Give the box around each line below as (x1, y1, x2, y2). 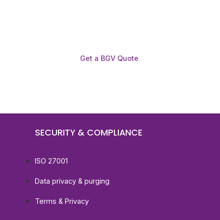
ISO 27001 (35, 157, 68, 165)
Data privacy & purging (35, 177, 110, 186)
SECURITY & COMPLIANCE (35, 127, 142, 139)
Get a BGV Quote (80, 54, 139, 62)
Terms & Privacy (35, 197, 89, 206)
